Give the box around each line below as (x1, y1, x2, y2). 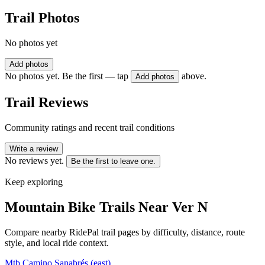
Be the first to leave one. (71, 156, 156, 166)
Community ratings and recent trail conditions (5, 122, 174, 132)
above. (182, 71, 206, 82)
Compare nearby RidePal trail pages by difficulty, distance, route (5, 227, 245, 237)
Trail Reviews (5, 94, 88, 110)
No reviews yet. (5, 155, 64, 166)
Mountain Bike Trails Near (5, 199, 172, 215)
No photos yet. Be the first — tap (5, 71, 128, 82)
